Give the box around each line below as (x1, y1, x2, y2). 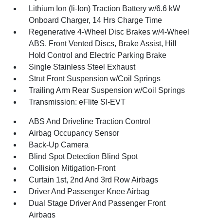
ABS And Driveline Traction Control (29, 117, 151, 126)
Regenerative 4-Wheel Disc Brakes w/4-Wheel (29, 27, 190, 36)
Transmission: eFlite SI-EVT (29, 97, 126, 106)
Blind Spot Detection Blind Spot (29, 152, 138, 161)
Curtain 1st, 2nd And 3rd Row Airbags (29, 175, 159, 184)
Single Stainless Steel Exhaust (29, 62, 136, 71)
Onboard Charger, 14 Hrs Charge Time (29, 16, 163, 24)
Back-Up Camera (29, 140, 89, 149)
